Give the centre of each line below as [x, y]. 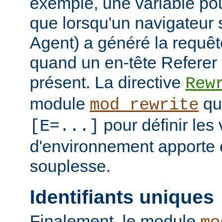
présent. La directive [108, 83]
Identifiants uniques [122, 197]
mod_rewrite [144, 105]
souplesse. [70, 166]
